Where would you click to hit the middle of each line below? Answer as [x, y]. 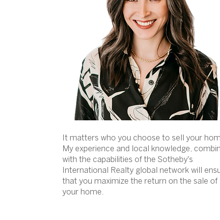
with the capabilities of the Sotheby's [128, 160]
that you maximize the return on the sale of [140, 181]
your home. [83, 192]
